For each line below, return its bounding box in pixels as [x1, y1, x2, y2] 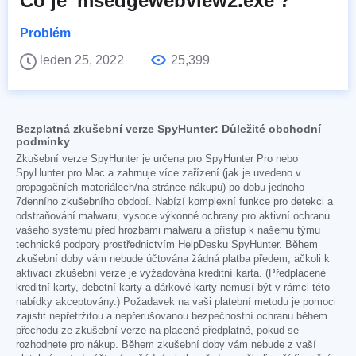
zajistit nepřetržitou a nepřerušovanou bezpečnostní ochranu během [16, 311, 327, 323]
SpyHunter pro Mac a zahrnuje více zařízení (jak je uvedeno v [16, 168, 301, 180]
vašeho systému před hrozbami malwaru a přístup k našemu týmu [16, 225, 320, 237]
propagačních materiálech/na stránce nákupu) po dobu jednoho [16, 182, 304, 194]
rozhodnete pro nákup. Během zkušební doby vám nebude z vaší [16, 339, 316, 351]
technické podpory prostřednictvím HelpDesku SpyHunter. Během [16, 239, 318, 251]
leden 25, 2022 [40, 53, 127, 68]
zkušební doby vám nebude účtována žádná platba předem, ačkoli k [16, 253, 330, 265]
